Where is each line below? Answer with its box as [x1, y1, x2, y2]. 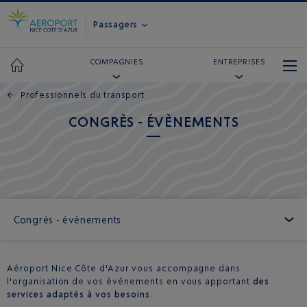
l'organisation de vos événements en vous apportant [7, 276, 253, 286]
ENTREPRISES [213, 57, 266, 66]
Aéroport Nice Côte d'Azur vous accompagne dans [7, 263, 241, 273]
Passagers [93, 19, 140, 29]
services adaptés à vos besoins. [7, 289, 153, 299]
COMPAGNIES [90, 57, 144, 66]
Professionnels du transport [21, 90, 145, 100]
